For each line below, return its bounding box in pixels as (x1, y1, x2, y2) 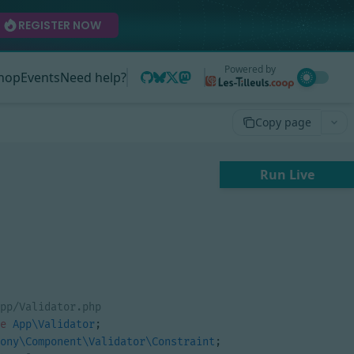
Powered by (224, 62, 276, 77)
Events (21, 69, 60, 86)
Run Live (259, 166, 314, 183)
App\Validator (13, 318, 95, 331)
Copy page (255, 115, 311, 130)
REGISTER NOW (18, 17, 101, 33)
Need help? (60, 69, 126, 86)
